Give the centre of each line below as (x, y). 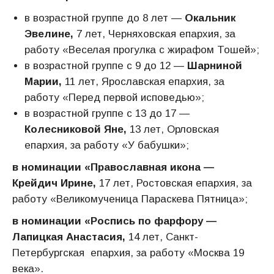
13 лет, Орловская (174, 129)
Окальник (210, 18)
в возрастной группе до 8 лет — (105, 18)
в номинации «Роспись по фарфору (108, 221)
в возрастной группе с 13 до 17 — (107, 113)
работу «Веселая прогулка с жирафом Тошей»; (142, 50)
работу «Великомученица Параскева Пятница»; (130, 199)
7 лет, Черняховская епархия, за (156, 34)
